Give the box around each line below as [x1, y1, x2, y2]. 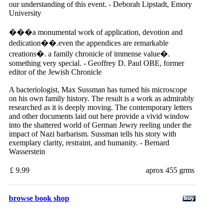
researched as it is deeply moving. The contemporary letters [9, 103, 192, 111]
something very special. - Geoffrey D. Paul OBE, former [9, 59, 184, 67]
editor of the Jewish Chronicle [9, 68, 102, 76]
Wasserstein [9, 147, 45, 156]
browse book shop [9, 194, 69, 202]
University [9, 9, 41, 17]
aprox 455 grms [146, 166, 194, 174]
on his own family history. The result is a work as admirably [9, 94, 194, 103]
